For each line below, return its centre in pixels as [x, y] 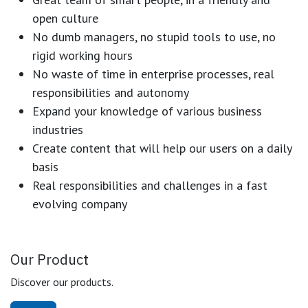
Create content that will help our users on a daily [162, 148]
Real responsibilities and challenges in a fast [150, 185]
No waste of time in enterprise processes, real [153, 74]
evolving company [80, 203]
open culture [65, 18]
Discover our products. [62, 282]
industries [58, 129]
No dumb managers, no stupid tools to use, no [154, 36]
